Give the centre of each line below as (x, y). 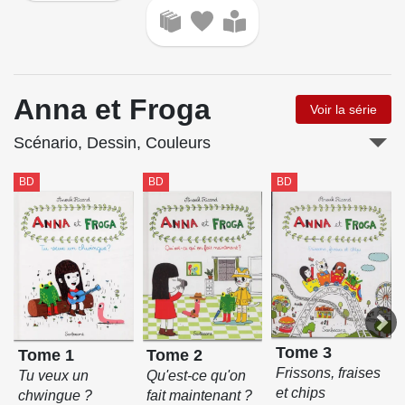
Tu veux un (53, 376)
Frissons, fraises (329, 373)
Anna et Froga (112, 110)
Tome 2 (175, 356)
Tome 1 (46, 356)
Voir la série (344, 110)
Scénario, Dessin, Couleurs (112, 143)
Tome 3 (304, 353)
